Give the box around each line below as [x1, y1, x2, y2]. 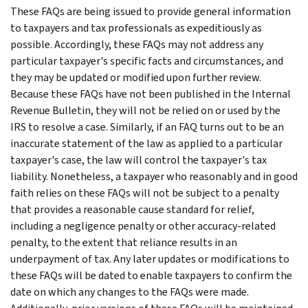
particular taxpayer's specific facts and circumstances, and [10, 53, 283, 68]
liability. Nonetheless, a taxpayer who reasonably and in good [10, 168, 298, 184]
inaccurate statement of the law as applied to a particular [10, 135, 283, 151]
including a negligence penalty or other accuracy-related [10, 218, 276, 233]
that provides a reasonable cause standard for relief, [10, 201, 254, 217]
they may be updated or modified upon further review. [10, 69, 261, 85]
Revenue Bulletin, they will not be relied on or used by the [10, 102, 280, 118]
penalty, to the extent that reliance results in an [10, 234, 237, 250]
